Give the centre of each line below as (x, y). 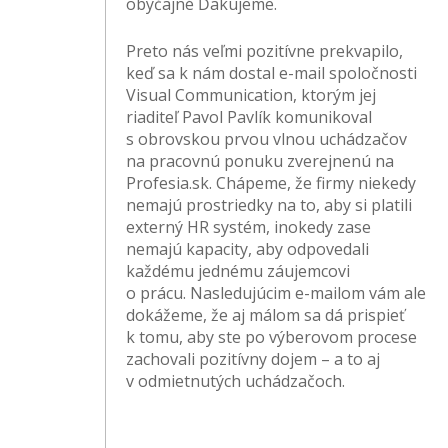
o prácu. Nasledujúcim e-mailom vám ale (276, 293)
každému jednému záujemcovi (238, 271)
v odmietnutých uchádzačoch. (236, 381)
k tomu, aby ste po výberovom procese (272, 337)
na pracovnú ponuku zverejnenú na (260, 161)
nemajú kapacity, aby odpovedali (248, 249)
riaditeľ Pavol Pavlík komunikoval (249, 117)
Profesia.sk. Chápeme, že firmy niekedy (271, 183)
